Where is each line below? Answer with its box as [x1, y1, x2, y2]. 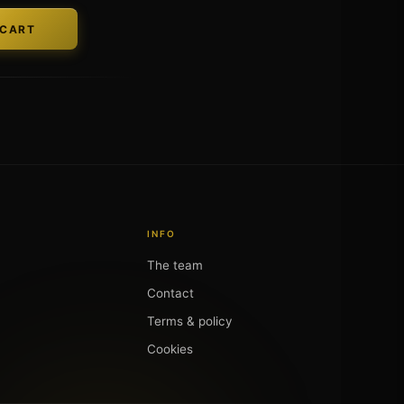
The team [147, 258, 204, 272]
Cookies [147, 342, 194, 356]
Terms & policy [147, 314, 234, 328]
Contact [147, 286, 195, 300]
